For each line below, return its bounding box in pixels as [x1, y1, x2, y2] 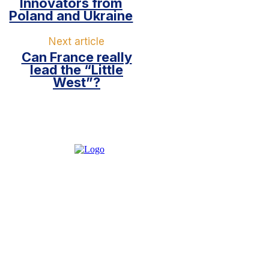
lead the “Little [30, 62, 123, 78]
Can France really [21, 49, 132, 65]
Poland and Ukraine [9, 8, 133, 24]
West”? [53, 74, 100, 91]
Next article [49, 35, 104, 48]
